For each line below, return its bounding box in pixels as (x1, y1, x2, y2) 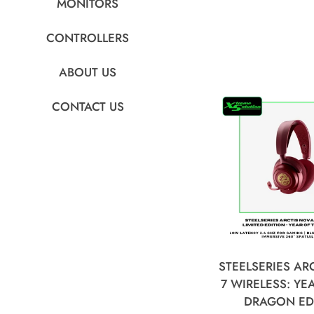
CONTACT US (51, 98, 124, 115)
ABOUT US (59, 64, 116, 81)
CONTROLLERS (46, 29, 129, 46)
